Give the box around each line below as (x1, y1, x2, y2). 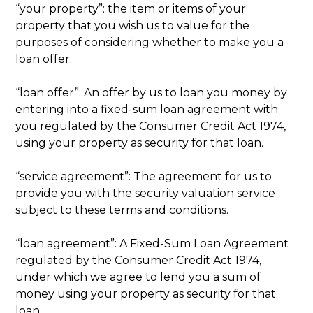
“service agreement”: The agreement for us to (15, 169, 272, 183)
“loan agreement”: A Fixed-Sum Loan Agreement (15, 236, 289, 250)
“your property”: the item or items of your (15, 1, 247, 15)
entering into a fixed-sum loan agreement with (15, 102, 279, 116)
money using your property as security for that (15, 286, 277, 300)
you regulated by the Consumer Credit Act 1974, (15, 119, 286, 133)
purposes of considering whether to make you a (15, 35, 284, 49)
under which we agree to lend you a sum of (15, 270, 261, 284)
